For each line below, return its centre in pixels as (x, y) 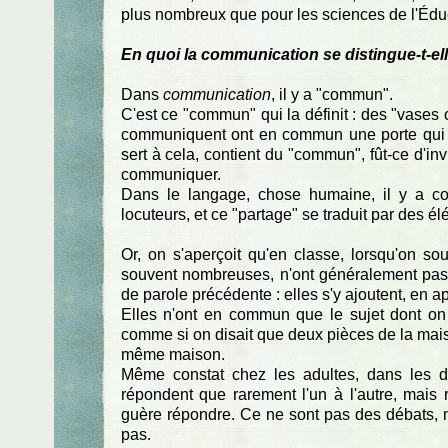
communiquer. (170, 174)
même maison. (172, 354)
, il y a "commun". (331, 94)
